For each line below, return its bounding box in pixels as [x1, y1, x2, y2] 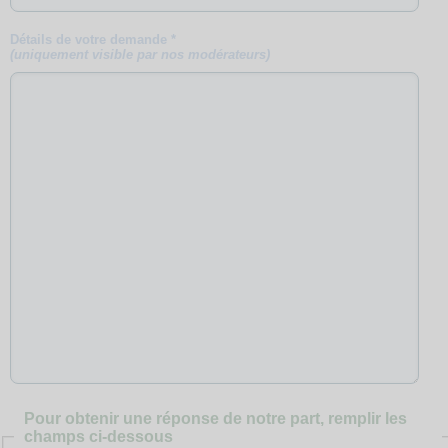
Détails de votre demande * [10, 32, 177, 47]
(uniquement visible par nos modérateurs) [10, 47, 271, 62]
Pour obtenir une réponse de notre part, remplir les [23, 410, 407, 427]
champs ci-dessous [23, 428, 173, 445]
